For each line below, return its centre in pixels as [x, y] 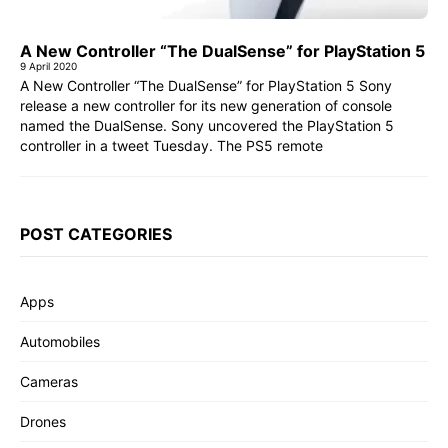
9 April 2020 [48, 66]
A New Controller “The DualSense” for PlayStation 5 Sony [206, 86]
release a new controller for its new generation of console [206, 106]
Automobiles [60, 342]
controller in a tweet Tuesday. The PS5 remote [171, 146]
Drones [43, 422]
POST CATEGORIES [96, 234]
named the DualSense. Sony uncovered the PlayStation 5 [207, 126]
